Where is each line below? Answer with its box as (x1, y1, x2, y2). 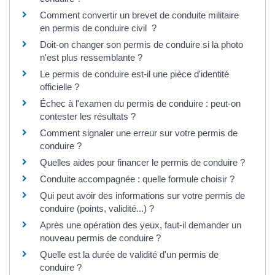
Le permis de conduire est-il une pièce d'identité (40, 68, 229, 79)
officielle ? (40, 81, 79, 92)
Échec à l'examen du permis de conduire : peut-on (40, 98, 241, 109)
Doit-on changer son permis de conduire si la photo (40, 39, 243, 50)
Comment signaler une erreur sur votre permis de (40, 127, 238, 138)
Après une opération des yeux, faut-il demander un (40, 219, 241, 230)
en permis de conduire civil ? (40, 22, 157, 33)
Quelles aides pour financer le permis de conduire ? (40, 157, 245, 168)
